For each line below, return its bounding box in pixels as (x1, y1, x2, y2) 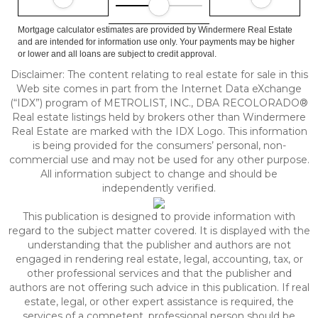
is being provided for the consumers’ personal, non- (32, 139, 286, 152)
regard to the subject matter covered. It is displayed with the (8, 224, 310, 237)
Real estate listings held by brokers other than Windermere (12, 111, 306, 124)
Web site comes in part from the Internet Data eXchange (16, 82, 302, 95)
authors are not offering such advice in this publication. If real (9, 281, 309, 294)
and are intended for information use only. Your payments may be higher (18, 37, 295, 47)
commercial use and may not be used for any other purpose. (9, 153, 309, 166)
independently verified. (102, 182, 216, 194)
